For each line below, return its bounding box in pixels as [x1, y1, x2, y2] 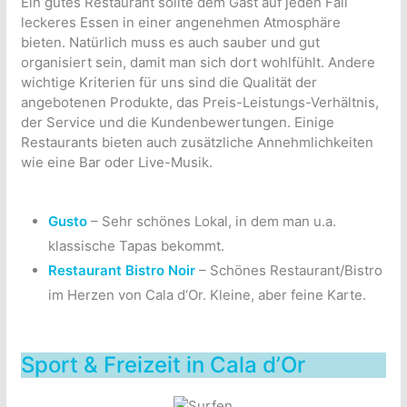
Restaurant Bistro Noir [47, 261, 195, 279]
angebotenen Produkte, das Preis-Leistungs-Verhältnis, [20, 93, 379, 111]
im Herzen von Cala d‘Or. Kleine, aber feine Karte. [47, 285, 366, 303]
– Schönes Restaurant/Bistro [194, 261, 382, 279]
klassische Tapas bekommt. [47, 236, 224, 254]
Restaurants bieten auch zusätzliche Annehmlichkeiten [20, 133, 373, 151]
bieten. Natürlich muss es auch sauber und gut [20, 33, 320, 51]
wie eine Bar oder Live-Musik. [20, 153, 213, 171]
